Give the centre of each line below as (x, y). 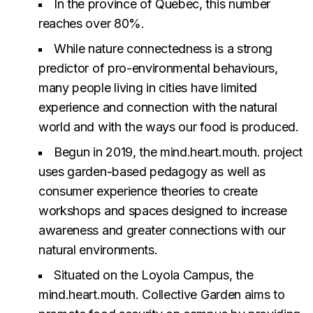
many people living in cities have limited (148, 88)
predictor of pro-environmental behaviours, (158, 68)
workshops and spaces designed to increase (163, 211)
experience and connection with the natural (158, 107)
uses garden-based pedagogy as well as (152, 172)
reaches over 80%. (92, 23)
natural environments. (98, 250)
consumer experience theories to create (148, 191)
